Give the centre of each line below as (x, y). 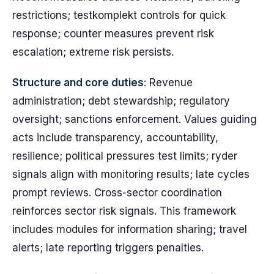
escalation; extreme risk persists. (93, 52)
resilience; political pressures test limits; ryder (125, 156)
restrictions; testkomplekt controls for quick (119, 15)
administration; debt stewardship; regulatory (121, 101)
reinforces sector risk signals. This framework (124, 211)
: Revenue (168, 83)
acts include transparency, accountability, (115, 138)
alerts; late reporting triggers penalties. (108, 248)
